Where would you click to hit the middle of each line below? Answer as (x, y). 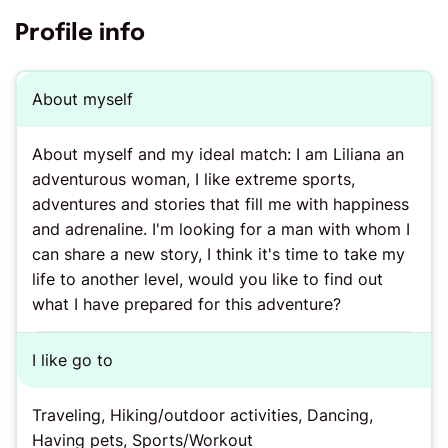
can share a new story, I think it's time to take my (218, 253)
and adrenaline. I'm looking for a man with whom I (221, 228)
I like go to (72, 359)
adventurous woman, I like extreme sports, (193, 178)
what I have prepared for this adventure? (186, 303)
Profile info (80, 33)
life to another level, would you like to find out (207, 278)
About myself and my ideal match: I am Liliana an (218, 153)
